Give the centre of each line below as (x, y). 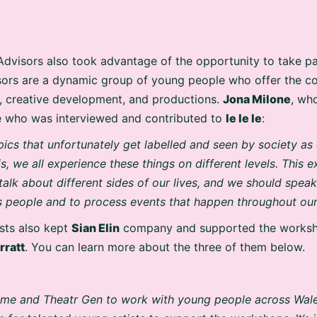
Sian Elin (96, 223)
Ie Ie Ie (244, 114)
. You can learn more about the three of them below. (165, 242)
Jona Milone (257, 94)
